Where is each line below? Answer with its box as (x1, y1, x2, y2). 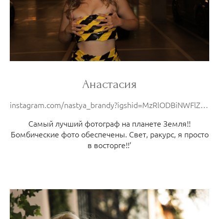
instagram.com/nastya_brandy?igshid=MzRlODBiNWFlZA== (200, 99, 208, 110)
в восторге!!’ (88, 139, 131, 150)
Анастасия (82, 76, 137, 91)
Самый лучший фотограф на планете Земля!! (28, 117, 191, 129)
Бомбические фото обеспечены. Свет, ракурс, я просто (10, 128, 209, 139)
